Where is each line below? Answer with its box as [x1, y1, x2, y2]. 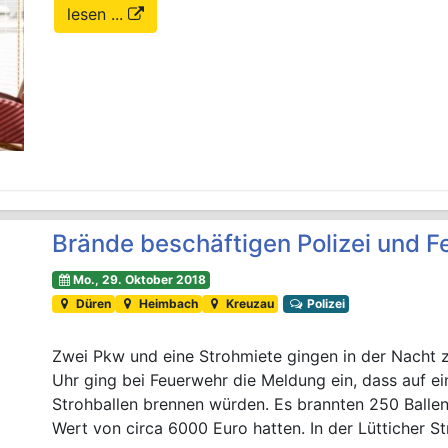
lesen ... [67, 3, 128, 24]
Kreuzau [222, 296, 274, 312]
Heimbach [135, 296, 198, 312]
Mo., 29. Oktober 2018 [72, 272, 206, 288]
